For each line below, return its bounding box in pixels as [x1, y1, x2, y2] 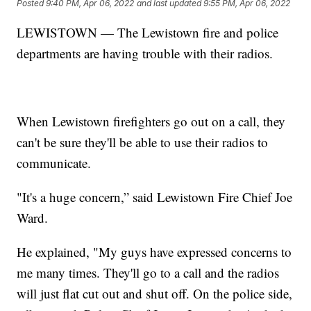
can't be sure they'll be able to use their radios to [17, 133, 269, 151]
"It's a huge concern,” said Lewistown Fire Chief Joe [17, 187, 293, 205]
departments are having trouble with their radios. [17, 44, 274, 62]
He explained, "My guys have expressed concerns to [17, 242, 292, 260]
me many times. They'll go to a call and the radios [17, 263, 280, 281]
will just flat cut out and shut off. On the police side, [17, 284, 293, 302]
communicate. [17, 153, 92, 171]
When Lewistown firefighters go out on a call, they [17, 112, 286, 130]
